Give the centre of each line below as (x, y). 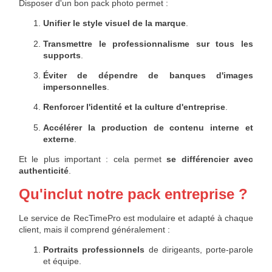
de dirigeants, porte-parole (199, 249)
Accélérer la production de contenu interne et (148, 127)
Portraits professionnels (94, 249)
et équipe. (62, 261)
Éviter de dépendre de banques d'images (148, 75)
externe (59, 139)
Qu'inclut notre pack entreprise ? (133, 194)
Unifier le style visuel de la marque (114, 23)
